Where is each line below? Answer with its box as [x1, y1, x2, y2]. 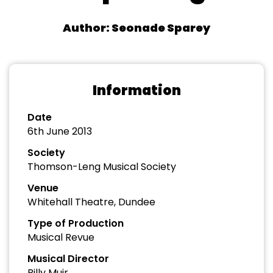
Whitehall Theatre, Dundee [27, 195, 155, 209]
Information [92, 81, 181, 100]
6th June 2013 [27, 124, 92, 138]
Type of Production [27, 216, 124, 230]
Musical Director [27, 252, 109, 266]
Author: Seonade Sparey [63, 20, 210, 35]
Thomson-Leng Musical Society [27, 160, 176, 174]
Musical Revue [27, 230, 94, 244]
